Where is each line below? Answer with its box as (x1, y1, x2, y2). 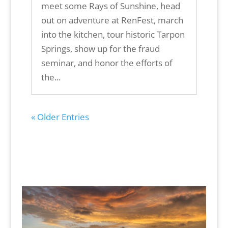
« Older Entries (31, 110, 89, 123)
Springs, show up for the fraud (41, 42, 160, 54)
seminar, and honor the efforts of (41, 56, 173, 69)
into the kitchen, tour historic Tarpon (41, 28, 185, 40)
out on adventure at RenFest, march (41, 14, 183, 26)
